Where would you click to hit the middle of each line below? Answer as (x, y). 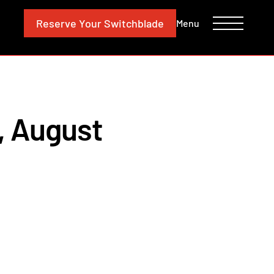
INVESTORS (81, 11)
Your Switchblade (120, 23)
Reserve (56, 23)
